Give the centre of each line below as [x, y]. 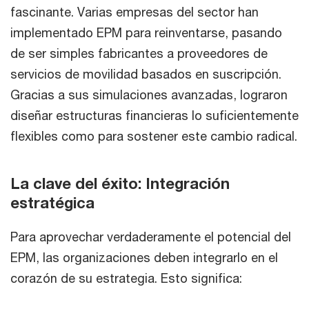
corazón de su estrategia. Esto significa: [126, 278]
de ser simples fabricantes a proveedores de [139, 53]
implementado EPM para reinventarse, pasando [146, 32]
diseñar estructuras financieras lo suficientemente [154, 115]
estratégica [52, 202]
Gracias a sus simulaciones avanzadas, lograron [149, 94]
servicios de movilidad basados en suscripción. [146, 73]
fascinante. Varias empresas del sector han [134, 11]
